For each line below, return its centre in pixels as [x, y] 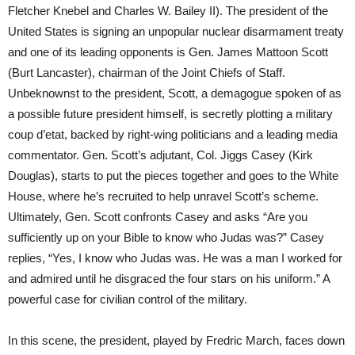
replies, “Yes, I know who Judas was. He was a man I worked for [175, 258]
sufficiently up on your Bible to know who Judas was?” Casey [166, 238]
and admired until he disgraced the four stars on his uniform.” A [169, 279]
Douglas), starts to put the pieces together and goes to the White [173, 176]
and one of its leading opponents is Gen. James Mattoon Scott [168, 52]
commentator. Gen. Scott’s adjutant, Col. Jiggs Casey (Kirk [160, 155]
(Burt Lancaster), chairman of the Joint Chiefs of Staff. [147, 73]
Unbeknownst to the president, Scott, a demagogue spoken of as [175, 94]
